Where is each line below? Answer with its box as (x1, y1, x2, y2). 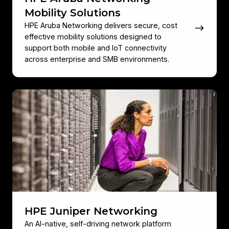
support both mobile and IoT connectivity (25, 43, 167, 53)
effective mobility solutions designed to (25, 32, 162, 41)
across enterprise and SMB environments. (25, 55, 169, 64)
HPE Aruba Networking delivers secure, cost (25, 21, 177, 30)
